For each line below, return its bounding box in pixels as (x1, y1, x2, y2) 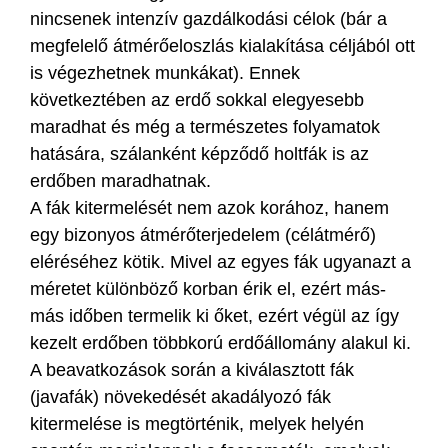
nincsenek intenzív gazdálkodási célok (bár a (30, 8, 387, 29)
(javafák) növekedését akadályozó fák (30, 386, 331, 407)
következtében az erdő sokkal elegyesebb (30, 89, 364, 110)
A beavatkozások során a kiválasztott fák (30, 359, 354, 380)
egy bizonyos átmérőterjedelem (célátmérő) (30, 224, 376, 245)
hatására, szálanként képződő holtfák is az (30, 143, 369, 164)
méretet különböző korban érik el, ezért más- (30, 278, 386, 299)
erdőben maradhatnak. (30, 170, 211, 191)
